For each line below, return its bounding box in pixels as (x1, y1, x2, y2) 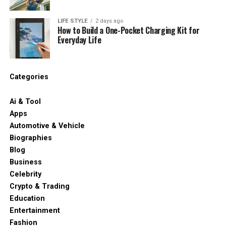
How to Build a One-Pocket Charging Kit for (57, 24, 200, 36)
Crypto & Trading (9, 182, 70, 191)
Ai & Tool (9, 97, 41, 106)
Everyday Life (57, 34, 101, 46)
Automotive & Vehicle (9, 122, 85, 130)
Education (9, 194, 45, 203)
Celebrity (9, 170, 41, 179)
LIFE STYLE (57, 18, 88, 24)
